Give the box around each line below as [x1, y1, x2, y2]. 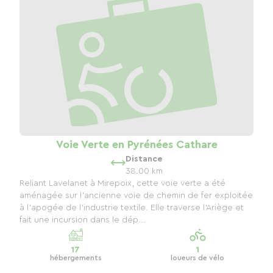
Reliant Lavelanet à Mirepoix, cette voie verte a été [19, 179, 225, 188]
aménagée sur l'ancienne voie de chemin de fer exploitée [19, 191, 253, 200]
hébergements [49, 254, 102, 262]
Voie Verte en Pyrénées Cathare [55, 139, 218, 151]
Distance [125, 155, 162, 164]
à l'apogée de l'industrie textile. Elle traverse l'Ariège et [19, 204, 244, 213]
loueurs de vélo [171, 254, 224, 262]
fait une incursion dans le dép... [19, 216, 146, 225]
